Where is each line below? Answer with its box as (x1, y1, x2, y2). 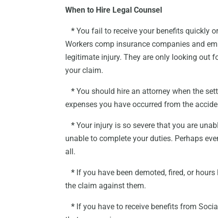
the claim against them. (65, 181, 146, 191)
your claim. (65, 66, 104, 75)
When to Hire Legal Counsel (65, 5, 163, 15)
